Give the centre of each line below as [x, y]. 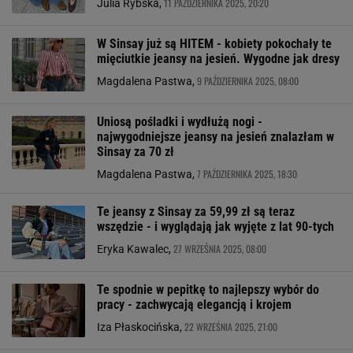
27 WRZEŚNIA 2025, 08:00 [220, 249]
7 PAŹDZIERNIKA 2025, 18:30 [247, 174]
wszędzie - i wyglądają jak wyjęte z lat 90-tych [216, 227]
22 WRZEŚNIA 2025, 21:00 [231, 327]
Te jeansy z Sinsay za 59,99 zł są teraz [196, 212]
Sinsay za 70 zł [136, 152]
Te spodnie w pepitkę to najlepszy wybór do [208, 290]
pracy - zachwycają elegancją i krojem [194, 305]
